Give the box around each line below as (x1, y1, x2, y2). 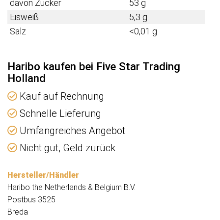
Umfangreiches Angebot (17, 125, 125, 137)
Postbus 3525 (7, 195, 55, 205)
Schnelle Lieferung (17, 108, 101, 120)
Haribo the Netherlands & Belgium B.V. (7, 183, 136, 192)
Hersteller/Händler (7, 170, 79, 180)
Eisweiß (10, 12, 39, 23)
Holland (7, 72, 46, 85)
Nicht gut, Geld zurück (17, 142, 115, 154)
